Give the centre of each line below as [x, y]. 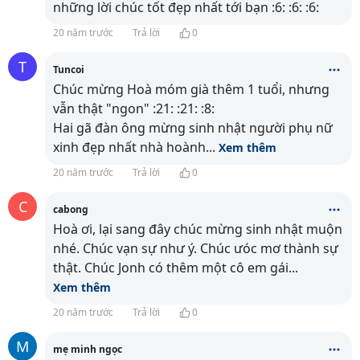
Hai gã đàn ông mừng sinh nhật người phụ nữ [193, 128]
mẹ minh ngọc [88, 349]
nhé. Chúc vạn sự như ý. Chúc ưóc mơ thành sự [196, 248]
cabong [71, 209]
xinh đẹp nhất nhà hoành [129, 147]
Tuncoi [69, 70]
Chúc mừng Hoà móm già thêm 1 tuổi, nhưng [191, 89]
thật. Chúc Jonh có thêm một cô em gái [171, 268]
